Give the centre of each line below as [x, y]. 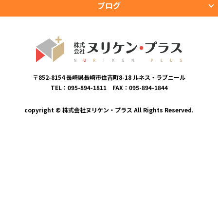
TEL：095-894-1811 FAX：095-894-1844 [109, 87]
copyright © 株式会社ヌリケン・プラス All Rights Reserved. [109, 109]
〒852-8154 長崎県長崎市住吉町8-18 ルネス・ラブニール [109, 77]
